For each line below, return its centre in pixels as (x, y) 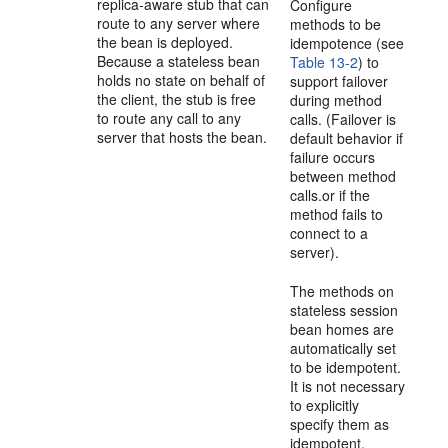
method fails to (337, 214)
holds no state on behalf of (181, 80)
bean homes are (342, 329)
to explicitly (325, 405)
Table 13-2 (324, 62)
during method (336, 100)
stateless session (344, 310)
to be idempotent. (346, 367)
